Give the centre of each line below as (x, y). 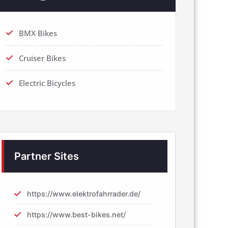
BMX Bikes (38, 33)
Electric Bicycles (47, 83)
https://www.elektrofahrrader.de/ (84, 194)
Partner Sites (47, 156)
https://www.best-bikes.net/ (76, 215)
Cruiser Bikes (42, 58)
